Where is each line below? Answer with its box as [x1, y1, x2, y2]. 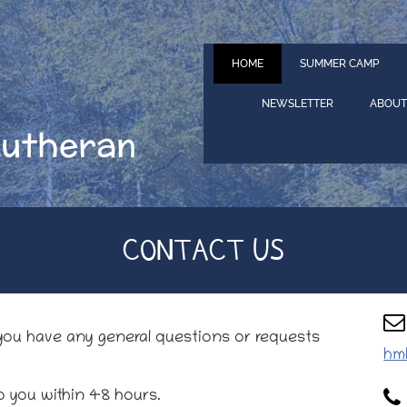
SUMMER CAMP [300, 57, 379, 70]
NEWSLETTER [262, 97, 333, 110]
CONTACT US [123, 233, 284, 266]
